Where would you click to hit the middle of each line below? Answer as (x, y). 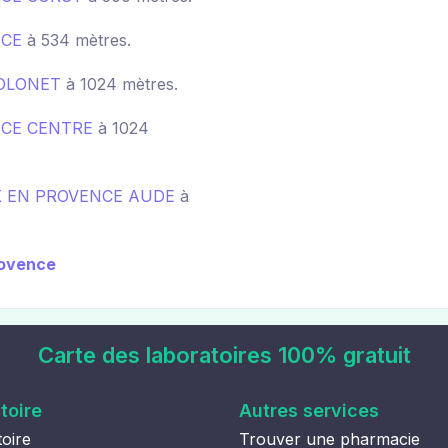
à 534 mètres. (76, 40)
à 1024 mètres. (119, 84)
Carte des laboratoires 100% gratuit (224, 355)
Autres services (309, 411)
